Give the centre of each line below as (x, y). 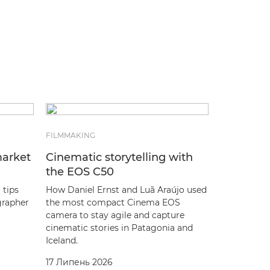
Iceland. (62, 240)
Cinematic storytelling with (119, 157)
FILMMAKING (71, 135)
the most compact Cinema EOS (113, 202)
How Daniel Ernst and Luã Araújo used (126, 190)
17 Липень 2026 (79, 262)
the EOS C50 (80, 171)
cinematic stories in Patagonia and (119, 228)
